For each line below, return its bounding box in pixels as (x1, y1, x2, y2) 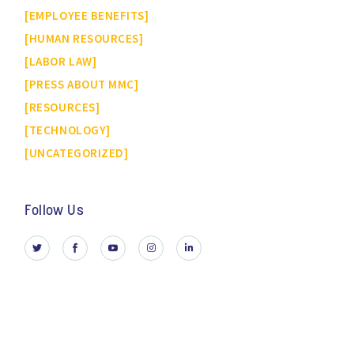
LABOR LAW (28, 54, 92, 70)
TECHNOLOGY (28, 122, 107, 138)
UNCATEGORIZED (28, 145, 124, 161)
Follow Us (24, 205, 84, 219)
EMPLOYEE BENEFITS (28, 8, 145, 24)
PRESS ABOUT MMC (28, 77, 134, 92)
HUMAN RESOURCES (28, 31, 139, 47)
